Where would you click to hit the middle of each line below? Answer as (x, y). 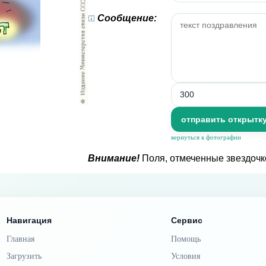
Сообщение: (127, 18)
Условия (185, 256)
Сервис (186, 220)
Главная (21, 239)
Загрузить (24, 256)
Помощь (186, 239)
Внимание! (114, 158)
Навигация (29, 220)
